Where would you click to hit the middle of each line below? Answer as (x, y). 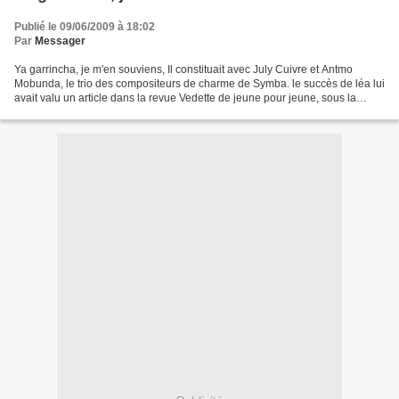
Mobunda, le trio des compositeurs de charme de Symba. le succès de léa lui (199, 84)
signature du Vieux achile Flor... (90, 112)
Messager (60, 41)
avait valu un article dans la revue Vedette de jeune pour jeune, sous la (185, 98)
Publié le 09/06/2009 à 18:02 (85, 27)
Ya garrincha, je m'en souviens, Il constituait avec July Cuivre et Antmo (183, 69)
